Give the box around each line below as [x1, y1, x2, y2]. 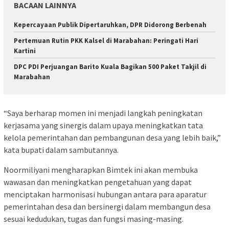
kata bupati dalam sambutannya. [4, 145, 119, 155]
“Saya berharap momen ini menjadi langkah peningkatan [4, 108, 202, 119]
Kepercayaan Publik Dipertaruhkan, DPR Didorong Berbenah [14, 20, 207, 29]
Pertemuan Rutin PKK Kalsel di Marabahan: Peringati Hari [14, 36, 198, 45]
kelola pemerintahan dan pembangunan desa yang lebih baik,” [4, 132, 221, 143]
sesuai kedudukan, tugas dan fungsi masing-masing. [4, 214, 184, 224]
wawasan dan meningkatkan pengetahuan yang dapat [4, 177, 192, 188]
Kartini [14, 46, 36, 55]
